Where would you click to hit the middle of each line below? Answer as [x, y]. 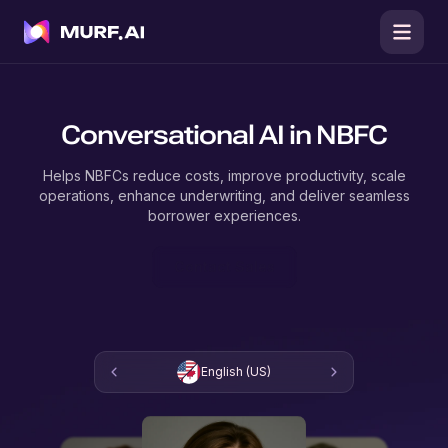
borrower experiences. [224, 215]
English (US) [236, 371]
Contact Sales [224, 266]
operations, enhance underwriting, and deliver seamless [224, 195]
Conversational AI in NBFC [224, 135]
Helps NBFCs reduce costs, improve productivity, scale [224, 175]
